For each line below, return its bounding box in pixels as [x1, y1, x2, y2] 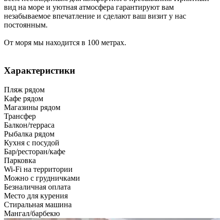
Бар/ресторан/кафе [4, 147, 65, 156]
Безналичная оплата [4, 182, 71, 191]
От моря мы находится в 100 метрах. [4, 38, 126, 47]
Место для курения [4, 191, 68, 200]
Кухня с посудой [4, 138, 59, 147]
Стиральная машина [4, 200, 72, 209]
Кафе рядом [4, 94, 43, 103]
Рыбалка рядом [4, 129, 55, 138]
